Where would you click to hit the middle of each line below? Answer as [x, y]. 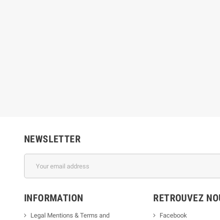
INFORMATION [54, 198]
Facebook [174, 215]
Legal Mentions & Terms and [70, 215]
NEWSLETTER [52, 139]
